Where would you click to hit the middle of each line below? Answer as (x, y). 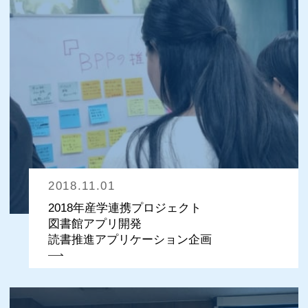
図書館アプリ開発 (95, 223)
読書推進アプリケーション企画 (130, 239)
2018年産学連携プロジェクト (125, 208)
